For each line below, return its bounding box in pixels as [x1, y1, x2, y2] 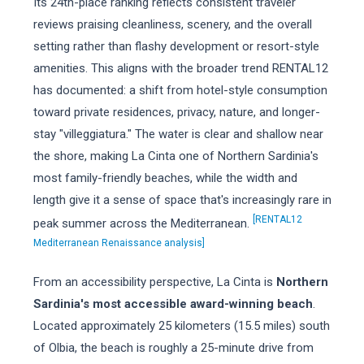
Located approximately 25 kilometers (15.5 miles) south [32, 318, 330, 333]
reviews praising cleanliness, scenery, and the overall [32, 17, 312, 32]
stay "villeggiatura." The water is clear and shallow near [32, 127, 323, 141]
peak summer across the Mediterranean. [32, 216, 253, 231]
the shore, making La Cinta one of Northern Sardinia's [32, 149, 318, 163]
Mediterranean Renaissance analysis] [32, 237, 205, 249]
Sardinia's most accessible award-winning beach [32, 297, 313, 311]
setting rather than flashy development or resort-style [32, 39, 319, 54]
